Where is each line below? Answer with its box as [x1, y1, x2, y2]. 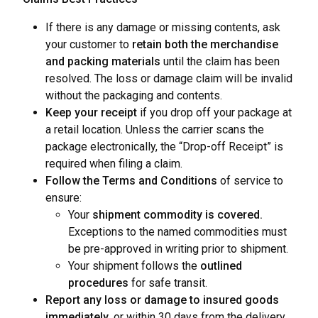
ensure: [45, 191, 82, 204]
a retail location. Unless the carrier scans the [45, 123, 264, 136]
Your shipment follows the [68, 259, 200, 273]
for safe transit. [128, 276, 207, 290]
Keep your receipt [45, 106, 137, 119]
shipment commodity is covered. [92, 208, 263, 221]
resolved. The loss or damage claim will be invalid [45, 72, 292, 85]
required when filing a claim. [45, 157, 182, 170]
